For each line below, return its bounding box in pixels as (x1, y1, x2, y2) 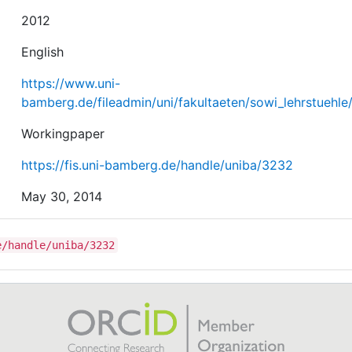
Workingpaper (21, 125, 105, 141)
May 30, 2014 (21, 188, 103, 204)
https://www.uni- (21, 75, 121, 91)
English (21, 43, 64, 60)
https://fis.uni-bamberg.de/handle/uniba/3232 (21, 156, 294, 173)
